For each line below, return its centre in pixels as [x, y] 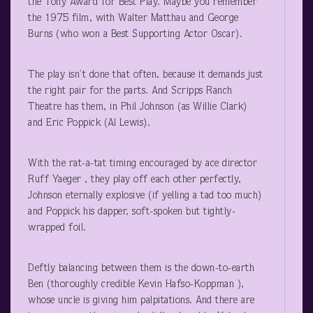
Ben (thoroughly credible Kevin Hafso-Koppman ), [136, 284]
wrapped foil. [57, 228]
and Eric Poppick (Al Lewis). [89, 123]
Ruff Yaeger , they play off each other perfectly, [135, 180]
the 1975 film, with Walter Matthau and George [133, 18]
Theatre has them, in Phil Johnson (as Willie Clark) [138, 107]
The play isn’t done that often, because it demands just [146, 75]
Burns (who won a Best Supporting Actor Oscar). [135, 34]
